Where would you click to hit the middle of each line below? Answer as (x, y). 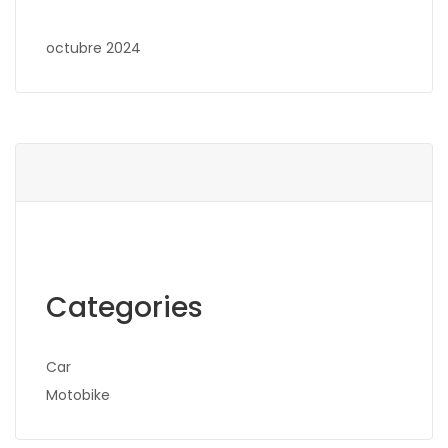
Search (46, 428)
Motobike (78, 395)
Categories (124, 308)
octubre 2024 (93, 48)
